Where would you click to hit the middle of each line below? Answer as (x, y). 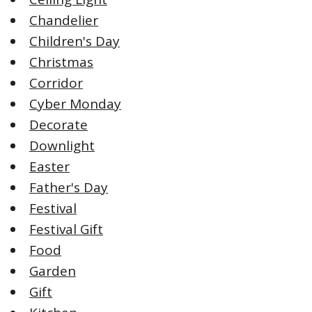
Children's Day (75, 41)
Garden (53, 271)
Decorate (58, 124)
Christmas (61, 62)
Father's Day (69, 187)
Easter (49, 166)
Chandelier (64, 20)
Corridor (56, 83)
